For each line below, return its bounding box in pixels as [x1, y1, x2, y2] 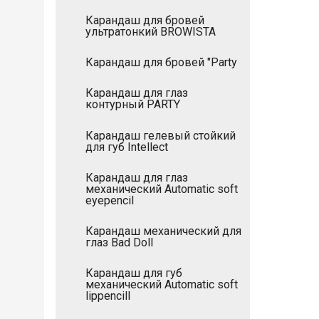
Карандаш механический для [85, 224, 241, 238]
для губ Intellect [85, 140, 168, 154]
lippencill [85, 289, 130, 303]
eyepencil [85, 193, 134, 207]
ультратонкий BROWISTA [85, 25, 216, 39]
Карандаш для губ [85, 266, 182, 281]
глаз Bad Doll [85, 235, 153, 249]
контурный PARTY [85, 98, 180, 112]
